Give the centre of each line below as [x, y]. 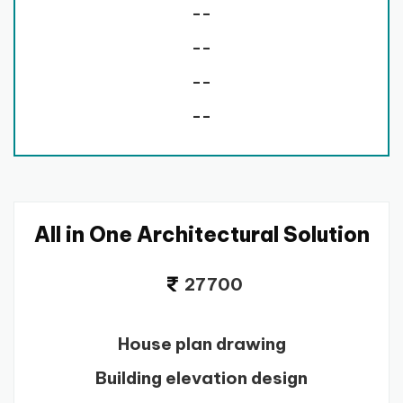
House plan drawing [201, 344]
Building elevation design [201, 378]
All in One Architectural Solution [201, 235]
